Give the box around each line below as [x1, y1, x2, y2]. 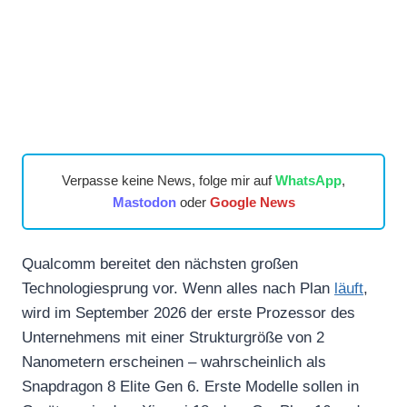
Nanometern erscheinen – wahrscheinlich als [22, 352, 326, 371]
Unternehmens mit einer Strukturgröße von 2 [22, 328, 324, 346]
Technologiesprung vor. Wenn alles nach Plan [22, 279, 334, 297]
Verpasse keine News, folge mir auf [62, 172, 275, 188]
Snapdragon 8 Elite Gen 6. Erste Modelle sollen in [22, 377, 359, 395]
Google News [209, 194, 295, 210]
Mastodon [112, 194, 176, 210]
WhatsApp [275, 172, 342, 188]
